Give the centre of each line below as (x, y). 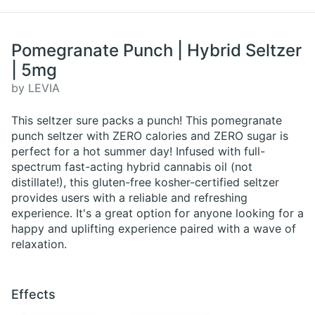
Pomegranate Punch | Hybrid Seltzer (156, 51)
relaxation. (39, 244)
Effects (33, 295)
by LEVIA (36, 88)
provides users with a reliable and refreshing (129, 198)
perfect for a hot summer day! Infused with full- (138, 152)
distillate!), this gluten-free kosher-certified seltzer (145, 182)
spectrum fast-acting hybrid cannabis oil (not (132, 167)
